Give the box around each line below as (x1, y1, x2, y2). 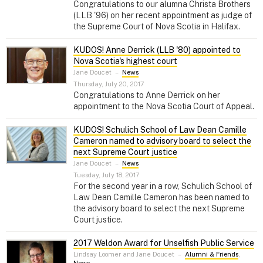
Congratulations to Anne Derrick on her (73, 90, 220, 100)
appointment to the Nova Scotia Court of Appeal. (73, 101, 254, 111)
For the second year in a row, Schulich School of (73, 181, 252, 191)
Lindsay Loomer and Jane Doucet (73, 250, 174, 259)
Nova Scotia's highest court (73, 56, 177, 66)
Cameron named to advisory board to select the (73, 136, 251, 146)
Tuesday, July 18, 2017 (73, 170, 140, 179)
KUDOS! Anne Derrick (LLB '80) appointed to (73, 45, 241, 55)
